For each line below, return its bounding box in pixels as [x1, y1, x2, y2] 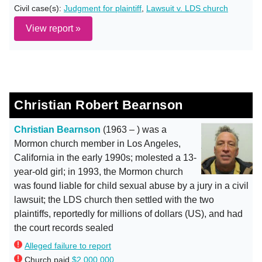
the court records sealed [14, 223, 113, 233]
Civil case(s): [14, 4, 64, 13]
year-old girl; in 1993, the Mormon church [14, 167, 183, 177]
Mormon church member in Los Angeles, [14, 139, 181, 149]
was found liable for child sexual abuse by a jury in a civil [14, 181, 249, 191]
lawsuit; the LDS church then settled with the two [14, 195, 214, 205]
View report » [26, 23, 81, 33]
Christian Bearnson [14, 125, 101, 135]
